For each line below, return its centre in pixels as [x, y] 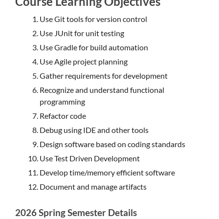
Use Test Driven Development [90, 158]
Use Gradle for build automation [94, 47]
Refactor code [63, 116]
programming [63, 101]
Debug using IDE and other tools [94, 130]
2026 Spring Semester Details [76, 212]
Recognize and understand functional [102, 90]
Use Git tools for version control [94, 19]
